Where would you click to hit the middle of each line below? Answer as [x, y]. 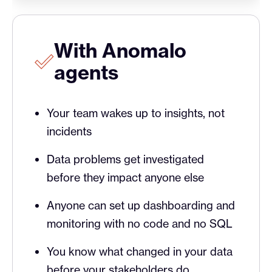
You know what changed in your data [140, 252]
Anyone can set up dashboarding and [141, 206]
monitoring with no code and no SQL [140, 224]
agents [86, 73]
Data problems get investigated [125, 159]
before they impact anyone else [125, 178]
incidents [69, 131]
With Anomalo [120, 51]
